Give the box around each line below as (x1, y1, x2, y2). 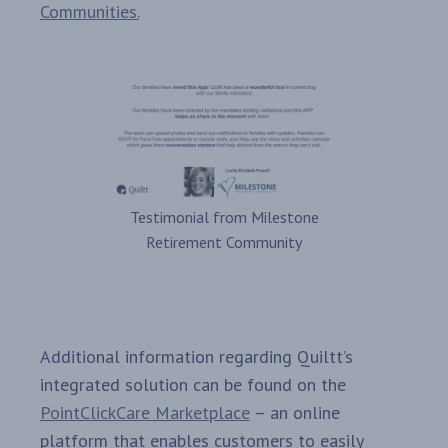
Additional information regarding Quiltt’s (40, 345, 353, 369)
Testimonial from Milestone (129, 207, 319, 228)
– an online (250, 401, 340, 425)
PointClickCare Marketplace (40, 401, 250, 425)
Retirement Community (146, 232, 302, 253)
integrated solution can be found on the (40, 373, 346, 397)
